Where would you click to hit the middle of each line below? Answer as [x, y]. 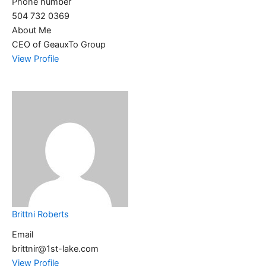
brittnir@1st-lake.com [55, 249]
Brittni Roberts [40, 215]
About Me [31, 30]
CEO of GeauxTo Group [59, 44]
